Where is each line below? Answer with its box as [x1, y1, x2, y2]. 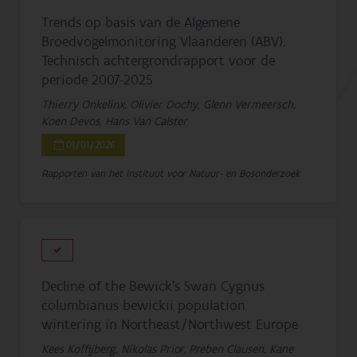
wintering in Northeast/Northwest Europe [41, 315, 299, 334]
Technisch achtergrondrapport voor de [41, 51, 276, 70]
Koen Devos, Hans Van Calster [41, 113, 188, 129]
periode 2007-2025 [41, 70, 154, 89]
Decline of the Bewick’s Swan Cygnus [41, 277, 265, 296]
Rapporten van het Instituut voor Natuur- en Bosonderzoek [41, 167, 300, 180]
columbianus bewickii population [41, 296, 246, 315]
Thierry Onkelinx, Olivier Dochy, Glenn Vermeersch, [41, 96, 296, 112]
